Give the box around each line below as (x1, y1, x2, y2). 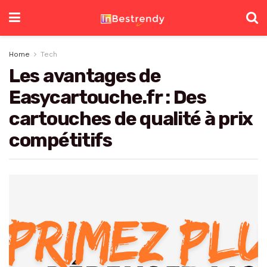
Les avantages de (9, 64, 161, 87)
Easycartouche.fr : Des (9, 86, 206, 108)
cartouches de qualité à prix (9, 107, 253, 130)
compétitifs (9, 129, 112, 151)
